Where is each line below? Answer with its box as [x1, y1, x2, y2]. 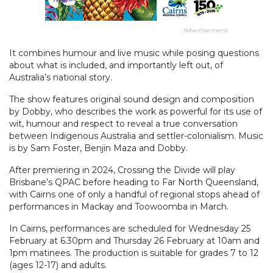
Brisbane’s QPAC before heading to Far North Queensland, [9, 177, 258, 188]
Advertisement [183, 26, 228, 35]
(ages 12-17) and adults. [9, 260, 107, 271]
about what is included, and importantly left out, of [9, 60, 223, 71]
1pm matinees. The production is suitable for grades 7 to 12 [9, 247, 258, 259]
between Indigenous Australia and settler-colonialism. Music [9, 130, 263, 142]
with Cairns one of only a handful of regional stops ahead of [9, 189, 260, 200]
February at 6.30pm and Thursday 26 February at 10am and [9, 235, 260, 247]
